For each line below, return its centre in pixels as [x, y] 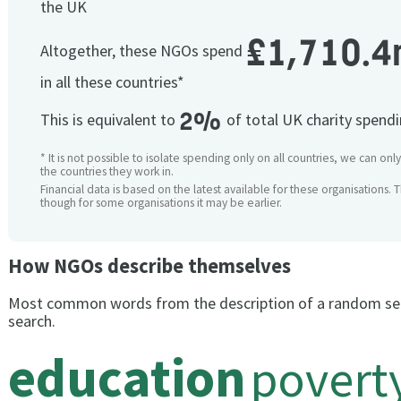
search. [32, 321]
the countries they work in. [107, 172]
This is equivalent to [110, 120]
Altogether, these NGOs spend [143, 51]
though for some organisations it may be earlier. [161, 202]
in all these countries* [112, 82]
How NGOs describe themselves [149, 266]
